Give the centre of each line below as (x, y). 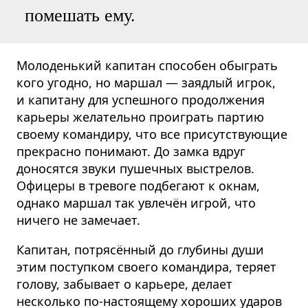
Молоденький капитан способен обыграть (147, 65)
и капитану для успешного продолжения (141, 99)
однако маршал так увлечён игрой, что (136, 202)
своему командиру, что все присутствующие (152, 134)
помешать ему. (80, 15)
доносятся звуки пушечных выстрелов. (135, 168)
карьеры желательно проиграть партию (140, 117)
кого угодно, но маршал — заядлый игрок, (146, 82)
